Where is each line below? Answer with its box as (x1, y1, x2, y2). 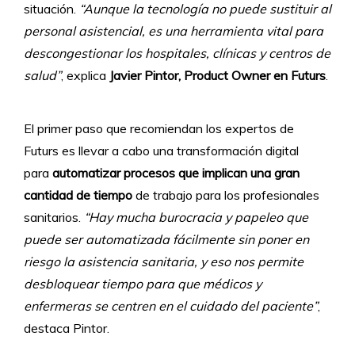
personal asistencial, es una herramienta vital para (24, 23, 323, 40)
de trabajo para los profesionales (132, 186, 319, 203)
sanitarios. (24, 208, 84, 225)
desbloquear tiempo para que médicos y (24, 275, 261, 292)
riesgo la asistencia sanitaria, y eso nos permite (24, 253, 303, 269)
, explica (61, 67, 109, 84)
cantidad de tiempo (24, 186, 132, 203)
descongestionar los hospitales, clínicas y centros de (24, 45, 330, 62)
